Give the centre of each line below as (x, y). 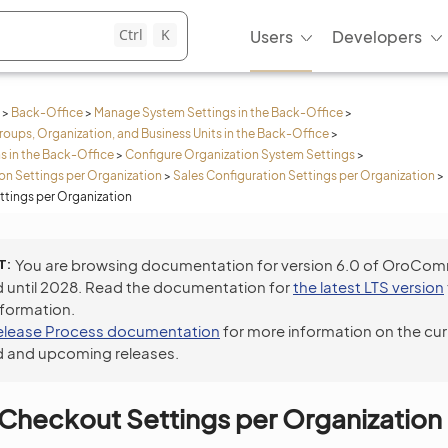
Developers (377, 36)
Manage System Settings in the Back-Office (218, 112)
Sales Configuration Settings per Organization (304, 175)
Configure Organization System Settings (240, 154)
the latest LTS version (368, 286)
